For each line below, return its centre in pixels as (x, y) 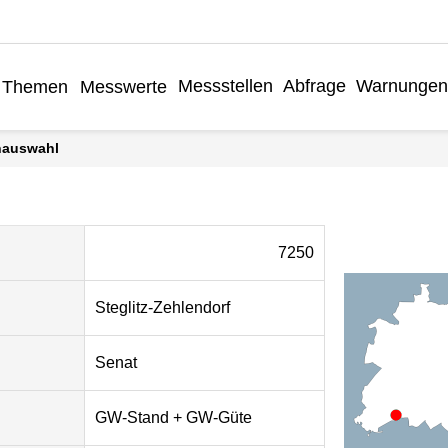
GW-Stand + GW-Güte (174, 417)
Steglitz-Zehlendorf (163, 307)
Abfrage (314, 86)
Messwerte (123, 87)
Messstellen (225, 86)
